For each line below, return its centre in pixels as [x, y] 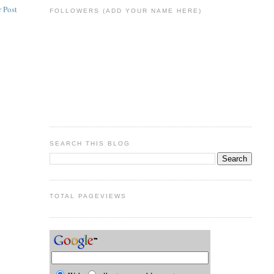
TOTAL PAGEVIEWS [88, 196]
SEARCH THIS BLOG [90, 143]
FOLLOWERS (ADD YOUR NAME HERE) [126, 11]
